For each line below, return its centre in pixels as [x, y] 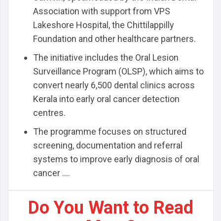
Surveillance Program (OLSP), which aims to [118, 71]
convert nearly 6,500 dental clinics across [114, 85]
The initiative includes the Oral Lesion [106, 57]
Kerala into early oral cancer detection [106, 99]
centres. [49, 113]
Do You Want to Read [111, 208]
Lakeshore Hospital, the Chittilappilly [104, 25]
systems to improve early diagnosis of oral [116, 159]
